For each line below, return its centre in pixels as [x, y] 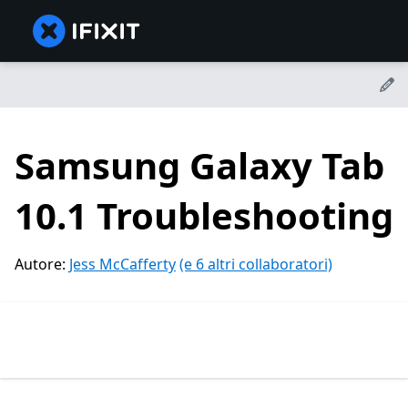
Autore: [42, 265]
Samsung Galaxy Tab [199, 166]
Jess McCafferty [122, 265]
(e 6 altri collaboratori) [256, 265]
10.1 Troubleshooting [204, 216]
